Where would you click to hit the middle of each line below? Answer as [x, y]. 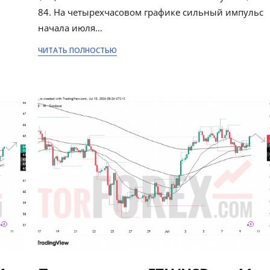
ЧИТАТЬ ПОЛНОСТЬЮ [78, 50]
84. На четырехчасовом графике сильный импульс [151, 12]
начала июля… [71, 27]
